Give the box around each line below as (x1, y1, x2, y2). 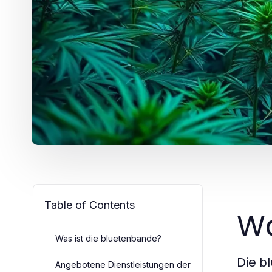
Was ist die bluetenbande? (55, 233, 161, 243)
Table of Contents (44, 198, 135, 211)
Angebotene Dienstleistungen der (55, 259, 191, 270)
